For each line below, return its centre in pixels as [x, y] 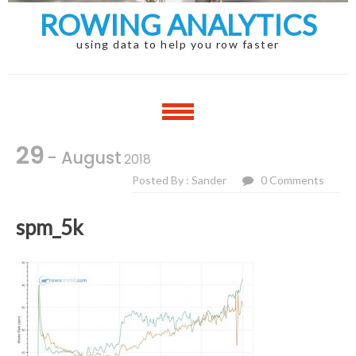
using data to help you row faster [178, 44]
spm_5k [50, 227]
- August [84, 157]
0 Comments [292, 180]
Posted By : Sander [179, 180]
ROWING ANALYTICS [178, 24]
